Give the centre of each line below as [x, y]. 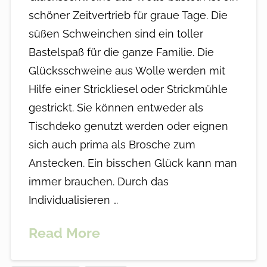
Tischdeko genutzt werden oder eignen [128, 126]
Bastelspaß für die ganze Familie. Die [121, 52]
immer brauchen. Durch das [98, 182]
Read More [64, 233]
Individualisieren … [73, 200]
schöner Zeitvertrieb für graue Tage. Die [128, 15]
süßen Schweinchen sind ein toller [116, 34]
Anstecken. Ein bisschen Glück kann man [133, 163]
